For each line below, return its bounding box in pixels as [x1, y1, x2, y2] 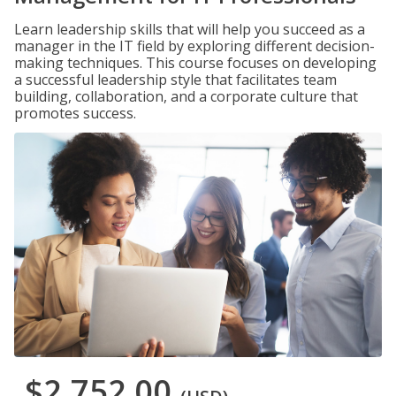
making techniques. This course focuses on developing [14, 53, 377, 72]
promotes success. [14, 103, 136, 123]
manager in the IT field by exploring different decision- [14, 36, 375, 56]
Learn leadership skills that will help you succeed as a [14, 19, 365, 39]
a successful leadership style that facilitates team [14, 70, 337, 89]
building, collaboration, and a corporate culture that [14, 87, 358, 106]
